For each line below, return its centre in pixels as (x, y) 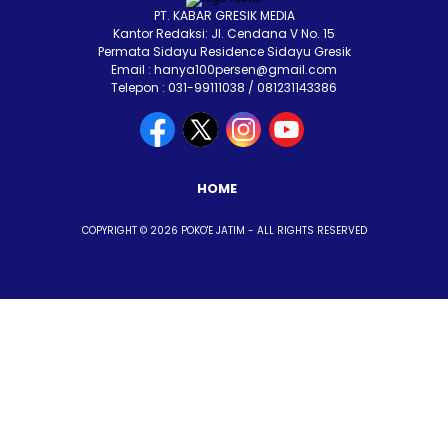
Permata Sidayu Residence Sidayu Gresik (224, 51)
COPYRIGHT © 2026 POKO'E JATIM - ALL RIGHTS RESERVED (224, 230)
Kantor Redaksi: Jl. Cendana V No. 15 (224, 33)
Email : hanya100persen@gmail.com (224, 69)
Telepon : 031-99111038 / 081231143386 (224, 87)
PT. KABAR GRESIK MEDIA (224, 15)
